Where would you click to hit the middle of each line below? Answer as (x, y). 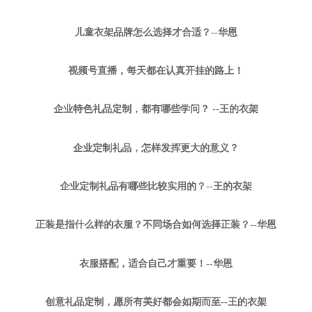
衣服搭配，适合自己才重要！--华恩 (156, 263)
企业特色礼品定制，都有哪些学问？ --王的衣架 (156, 109)
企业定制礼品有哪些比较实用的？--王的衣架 (156, 187)
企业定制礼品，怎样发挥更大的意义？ (156, 148)
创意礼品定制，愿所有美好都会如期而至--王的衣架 (156, 302)
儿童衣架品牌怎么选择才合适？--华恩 (156, 32)
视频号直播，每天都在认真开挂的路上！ (156, 70)
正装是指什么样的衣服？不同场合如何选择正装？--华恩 (156, 225)
